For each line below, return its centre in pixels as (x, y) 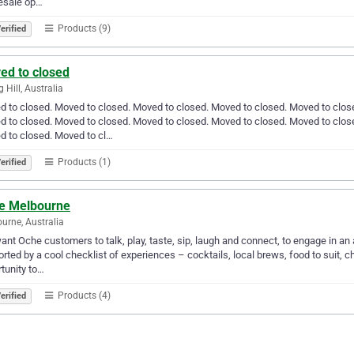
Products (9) (83, 28)
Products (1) (83, 162)
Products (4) (83, 295)
